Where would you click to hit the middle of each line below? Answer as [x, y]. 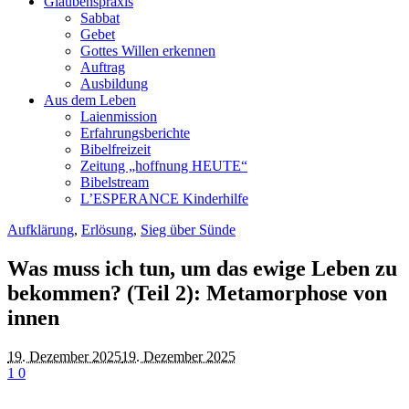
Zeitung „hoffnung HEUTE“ [164, 166]
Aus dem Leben [90, 100]
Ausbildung [114, 84]
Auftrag [103, 67]
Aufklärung [41, 230]
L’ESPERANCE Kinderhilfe [164, 199]
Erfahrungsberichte [135, 133]
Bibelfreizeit [115, 149]
